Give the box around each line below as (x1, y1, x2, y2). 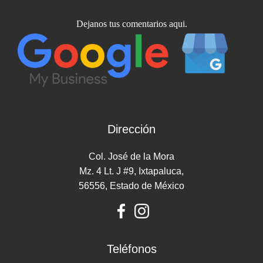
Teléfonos (106, 242, 157, 256)
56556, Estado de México (79, 181, 184, 191)
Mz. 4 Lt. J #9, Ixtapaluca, (79, 166, 184, 177)
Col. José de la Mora (89, 151, 174, 162)
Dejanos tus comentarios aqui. (76, 19, 187, 29)
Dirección (107, 123, 156, 136)
